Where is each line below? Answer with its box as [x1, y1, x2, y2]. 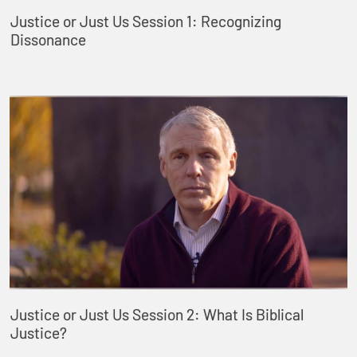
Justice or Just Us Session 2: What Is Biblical [10, 304, 304, 324]
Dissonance [10, 30, 86, 49]
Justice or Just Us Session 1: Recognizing [10, 12, 281, 31]
